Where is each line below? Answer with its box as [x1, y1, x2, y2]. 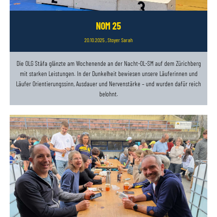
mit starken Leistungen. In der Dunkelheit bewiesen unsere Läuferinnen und [19, 69, 198, 78]
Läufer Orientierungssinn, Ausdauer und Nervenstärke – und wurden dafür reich [16, 79, 201, 88]
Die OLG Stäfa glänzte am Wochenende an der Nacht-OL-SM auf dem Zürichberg [16, 59, 201, 68]
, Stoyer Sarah [105, 36, 133, 44]
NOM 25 [96, 20, 121, 32]
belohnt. [99, 90, 118, 98]
